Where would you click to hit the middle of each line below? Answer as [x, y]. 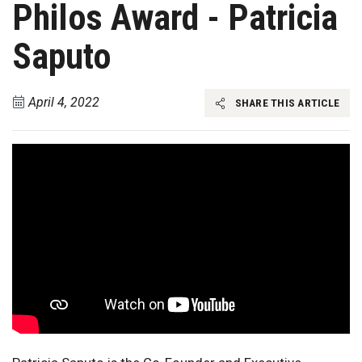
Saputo [62, 57]
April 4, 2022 [64, 103]
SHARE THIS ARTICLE [286, 103]
